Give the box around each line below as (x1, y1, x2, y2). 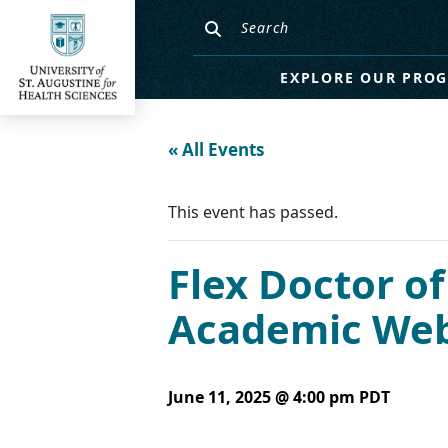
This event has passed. (168, 201, 338, 223)
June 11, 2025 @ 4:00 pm (168, 386, 355, 408)
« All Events (168, 138, 264, 161)
